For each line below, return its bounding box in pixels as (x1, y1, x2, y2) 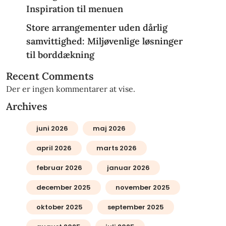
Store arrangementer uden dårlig (26, 22, 167, 34)
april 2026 (36, 143, 72, 153)
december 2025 (36, 183, 91, 193)
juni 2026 (36, 124, 68, 134)
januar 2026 (106, 163, 150, 173)
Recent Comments (6, 70, 94, 83)
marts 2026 (96, 143, 137, 153)
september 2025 (107, 202, 164, 212)
